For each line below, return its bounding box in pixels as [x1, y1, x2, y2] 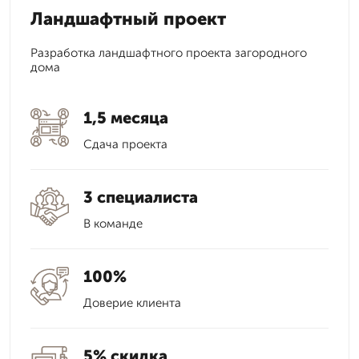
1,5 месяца [83, 108, 168, 127]
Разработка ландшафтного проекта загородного [30, 46, 307, 60]
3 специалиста [83, 188, 198, 207]
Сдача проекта [83, 137, 167, 151]
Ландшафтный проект [30, 8, 226, 30]
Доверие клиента [83, 296, 181, 310]
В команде [83, 216, 143, 231]
